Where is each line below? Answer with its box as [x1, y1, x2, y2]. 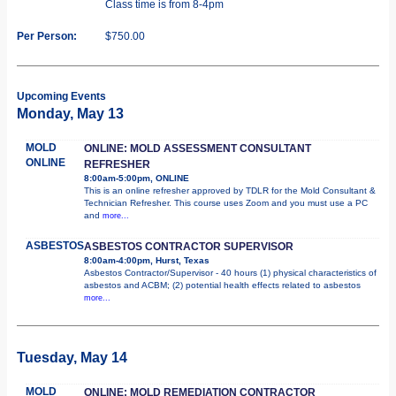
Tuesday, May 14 [17, 349, 127, 365]
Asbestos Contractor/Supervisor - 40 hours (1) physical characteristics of [84, 267, 377, 278]
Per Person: [17, 29, 77, 42]
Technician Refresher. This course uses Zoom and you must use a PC [84, 197, 368, 208]
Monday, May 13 [17, 105, 124, 121]
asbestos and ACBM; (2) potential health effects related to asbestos [84, 279, 361, 290]
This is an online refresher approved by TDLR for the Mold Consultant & [84, 185, 376, 195]
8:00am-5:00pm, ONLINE [84, 172, 189, 183]
